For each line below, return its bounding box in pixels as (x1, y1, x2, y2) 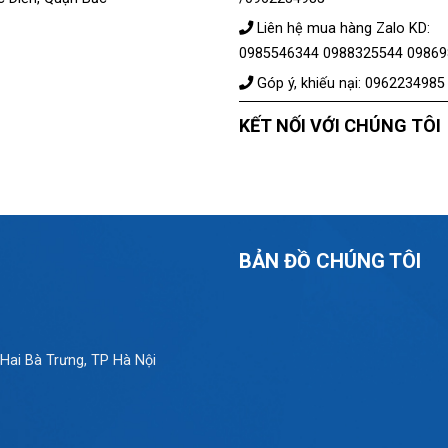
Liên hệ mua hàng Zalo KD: (253, 19, 430, 37)
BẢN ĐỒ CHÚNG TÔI (239, 248, 421, 273)
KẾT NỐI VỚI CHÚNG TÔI (239, 114, 441, 136)
